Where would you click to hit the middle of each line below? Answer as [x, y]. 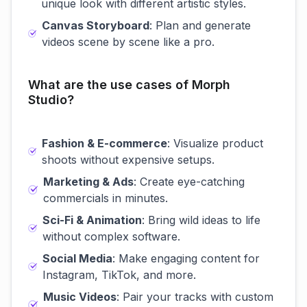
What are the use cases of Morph [129, 85]
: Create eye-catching [189, 182]
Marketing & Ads [89, 182]
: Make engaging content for [186, 258]
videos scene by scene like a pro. [128, 42]
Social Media [77, 258]
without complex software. [112, 236]
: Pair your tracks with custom [195, 297]
